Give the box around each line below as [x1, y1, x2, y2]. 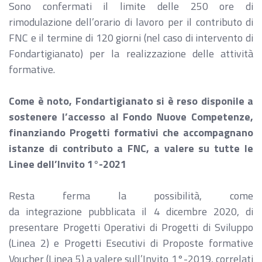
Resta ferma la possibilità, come [9, 188, 253, 204]
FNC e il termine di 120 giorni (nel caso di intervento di [9, 30, 253, 46]
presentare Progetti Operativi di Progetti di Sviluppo [9, 219, 253, 235]
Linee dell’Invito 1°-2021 [9, 156, 126, 172]
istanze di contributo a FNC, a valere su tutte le [9, 140, 253, 156]
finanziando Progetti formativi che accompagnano [9, 125, 253, 140]
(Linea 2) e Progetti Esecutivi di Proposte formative [9, 235, 253, 251]
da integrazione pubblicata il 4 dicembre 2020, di [9, 204, 253, 219]
